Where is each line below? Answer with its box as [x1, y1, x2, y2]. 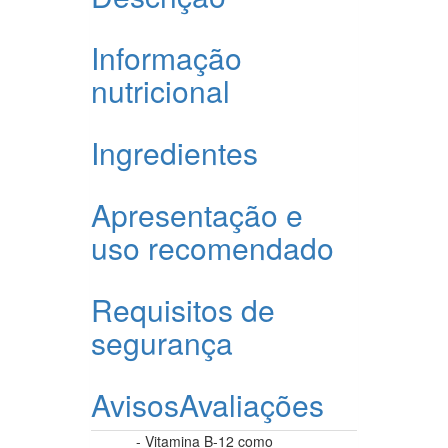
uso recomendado [91, 225, 334, 269]
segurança [91, 320, 233, 364]
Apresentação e [91, 192, 303, 236]
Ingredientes [91, 130, 258, 174]
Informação [91, 35, 242, 79]
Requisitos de [91, 287, 275, 331]
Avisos [91, 382, 179, 426]
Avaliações [179, 382, 324, 426]
